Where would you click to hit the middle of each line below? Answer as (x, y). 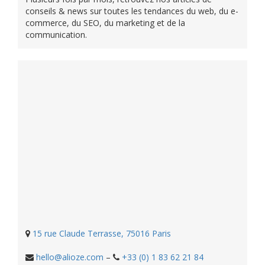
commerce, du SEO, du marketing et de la (105, 22)
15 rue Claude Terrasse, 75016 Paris (102, 233)
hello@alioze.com (70, 257)
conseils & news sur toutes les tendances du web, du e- (132, 11)
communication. (56, 34)
